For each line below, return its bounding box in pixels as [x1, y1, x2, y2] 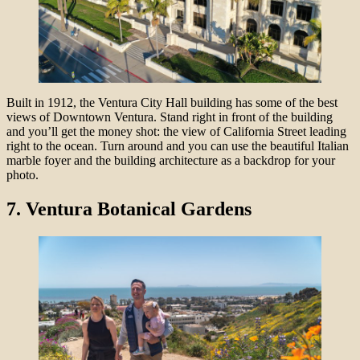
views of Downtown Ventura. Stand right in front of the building [6, 110, 333, 124]
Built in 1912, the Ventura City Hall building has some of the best [6, 96, 337, 109]
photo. [6, 168, 42, 182]
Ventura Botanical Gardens [26, 198, 252, 219]
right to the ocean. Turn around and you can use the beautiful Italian [6, 139, 349, 153]
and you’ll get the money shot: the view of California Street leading [6, 125, 346, 138]
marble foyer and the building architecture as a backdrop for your [6, 153, 335, 167]
